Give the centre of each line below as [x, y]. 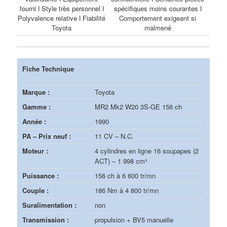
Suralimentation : [50, 205]
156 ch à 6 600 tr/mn [125, 175]
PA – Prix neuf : [47, 136]
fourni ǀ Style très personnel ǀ [62, 9]
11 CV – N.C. [115, 136]
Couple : [36, 190]
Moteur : [35, 150]
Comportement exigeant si [158, 18]
